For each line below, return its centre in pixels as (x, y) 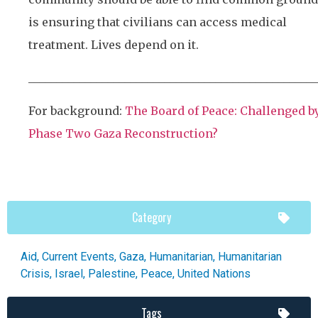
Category (152, 218)
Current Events (78, 257)
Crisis (35, 274)
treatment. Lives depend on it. (114, 44)
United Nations (214, 274)
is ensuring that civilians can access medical (158, 22)
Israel (69, 274)
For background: (77, 110)
